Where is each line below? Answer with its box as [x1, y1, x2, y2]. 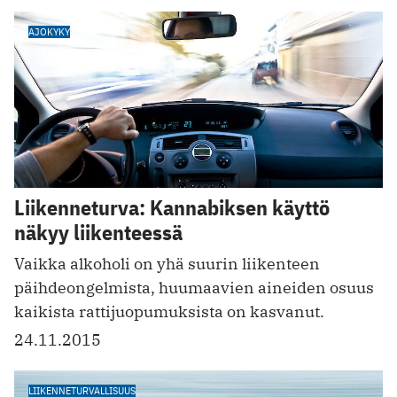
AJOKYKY [28, 24, 70, 38]
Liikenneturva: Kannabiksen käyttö [14, 193, 330, 222]
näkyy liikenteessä [14, 218, 183, 247]
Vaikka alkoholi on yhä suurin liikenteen [14, 253, 320, 275]
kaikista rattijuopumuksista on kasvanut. [14, 301, 324, 323]
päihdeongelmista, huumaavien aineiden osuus [14, 277, 374, 299]
